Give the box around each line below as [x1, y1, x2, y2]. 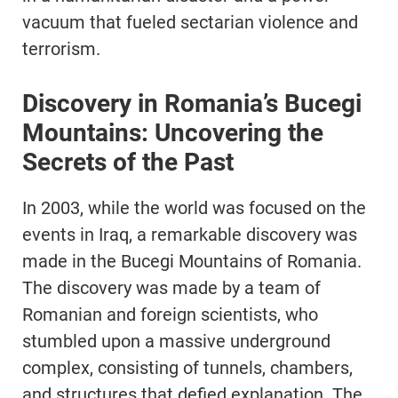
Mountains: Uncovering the [22, 117, 323, 147]
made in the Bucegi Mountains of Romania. [22, 250, 362, 272]
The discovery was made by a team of [22, 276, 321, 298]
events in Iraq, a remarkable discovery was [22, 223, 357, 245]
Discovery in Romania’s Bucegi [22, 88, 362, 118]
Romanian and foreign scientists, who [22, 303, 318, 325]
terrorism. [22, 37, 100, 60]
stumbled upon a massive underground [22, 330, 330, 352]
